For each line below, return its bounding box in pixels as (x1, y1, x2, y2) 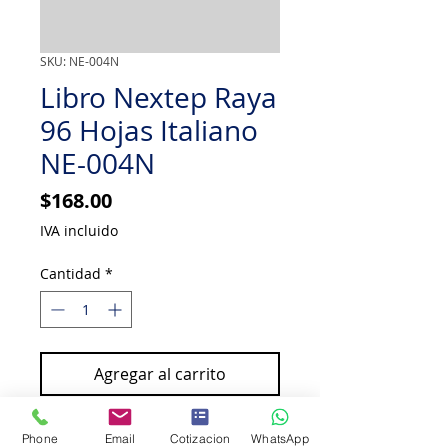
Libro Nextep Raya (40, 79, 277, 116)
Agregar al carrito (94, 363, 226, 385)
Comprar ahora (101, 417, 219, 439)
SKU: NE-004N (40, 53, 119, 69)
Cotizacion (169, 430, 231, 446)
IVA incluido (40, 221, 118, 240)
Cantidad (40, 264, 101, 283)
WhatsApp (251, 430, 309, 446)
